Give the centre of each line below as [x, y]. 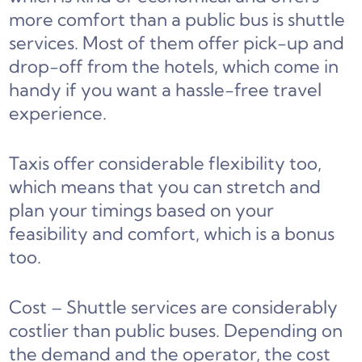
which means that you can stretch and [165, 187]
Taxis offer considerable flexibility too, [166, 164]
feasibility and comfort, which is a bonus [172, 234]
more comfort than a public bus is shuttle [177, 20]
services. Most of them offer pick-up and [177, 43]
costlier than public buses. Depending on [176, 331]
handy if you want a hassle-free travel [166, 90]
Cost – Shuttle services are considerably [174, 307]
